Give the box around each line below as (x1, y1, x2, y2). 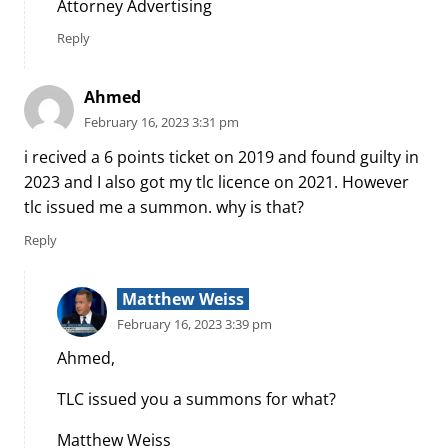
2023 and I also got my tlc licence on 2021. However (24, 170, 409, 193)
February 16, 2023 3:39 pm (117, 314, 272, 333)
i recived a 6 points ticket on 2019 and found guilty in (24, 145, 419, 168)
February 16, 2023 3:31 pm (84, 113, 239, 132)
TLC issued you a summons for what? (57, 388, 336, 411)
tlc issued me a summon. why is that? (24, 195, 304, 218)
